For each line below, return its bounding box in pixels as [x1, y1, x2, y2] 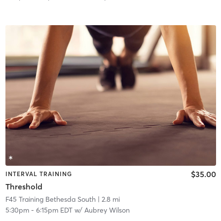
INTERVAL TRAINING [5, 170, 72, 178]
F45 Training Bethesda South [5, 195, 96, 204]
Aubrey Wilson [84, 206, 130, 215]
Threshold [5, 182, 42, 192]
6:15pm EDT [36, 206, 73, 215]
